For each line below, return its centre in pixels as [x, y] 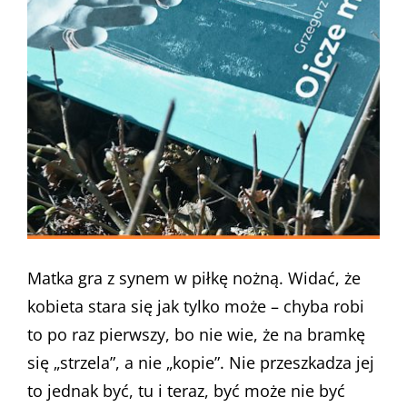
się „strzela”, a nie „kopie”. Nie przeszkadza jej [201, 362]
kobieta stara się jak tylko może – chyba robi [196, 306]
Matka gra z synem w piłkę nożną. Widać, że [194, 278]
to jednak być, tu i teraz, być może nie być [186, 391]
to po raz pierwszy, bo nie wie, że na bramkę [196, 334]
